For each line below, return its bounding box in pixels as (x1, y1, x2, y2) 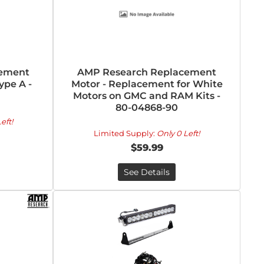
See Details (124, 167, 170, 177)
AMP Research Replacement (77, 67, 217, 78)
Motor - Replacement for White (71, 78, 223, 90)
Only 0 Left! (157, 128, 200, 138)
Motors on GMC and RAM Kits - (73, 90, 221, 101)
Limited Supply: (94, 128, 157, 138)
